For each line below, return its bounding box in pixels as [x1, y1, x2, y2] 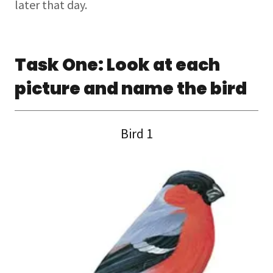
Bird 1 [120, 125, 153, 142]
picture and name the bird [15, 77, 247, 101]
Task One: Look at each [15, 53, 220, 77]
